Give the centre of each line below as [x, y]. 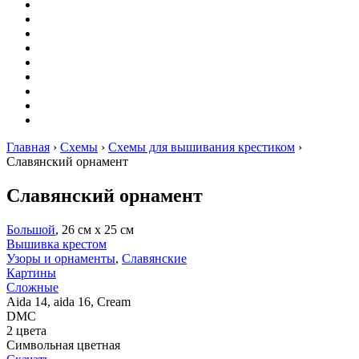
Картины [31, 272]
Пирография [73, 62]
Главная [28, 147]
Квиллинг [66, 48]
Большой [31, 229]
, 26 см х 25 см [95, 229]
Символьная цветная [63, 345]
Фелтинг [63, 77]
